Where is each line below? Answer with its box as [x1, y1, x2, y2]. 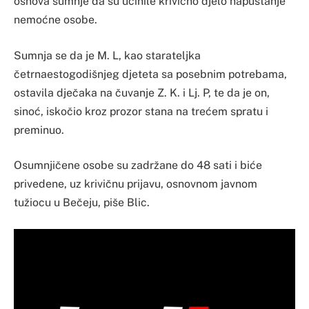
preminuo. [14, 123, 64, 137]
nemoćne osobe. [14, 13, 97, 27]
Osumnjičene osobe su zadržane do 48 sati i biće [14, 159, 262, 172]
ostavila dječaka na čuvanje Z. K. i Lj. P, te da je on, [14, 86, 270, 99]
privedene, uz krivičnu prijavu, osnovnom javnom [14, 177, 257, 191]
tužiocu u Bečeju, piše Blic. [14, 196, 150, 210]
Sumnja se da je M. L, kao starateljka [14, 48, 201, 62]
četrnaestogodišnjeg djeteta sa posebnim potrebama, [14, 67, 287, 81]
